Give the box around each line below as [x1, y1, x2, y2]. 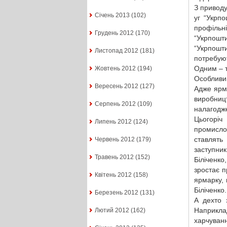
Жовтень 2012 [94, 65, 136, 72]
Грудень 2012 [94, 29, 134, 37]
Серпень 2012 [94, 100, 136, 108]
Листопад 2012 [94, 47, 138, 55]
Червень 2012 [94, 136, 135, 143]
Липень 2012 [94, 118, 132, 126]
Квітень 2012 [94, 171, 132, 179]
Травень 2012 [94, 154, 134, 161]
